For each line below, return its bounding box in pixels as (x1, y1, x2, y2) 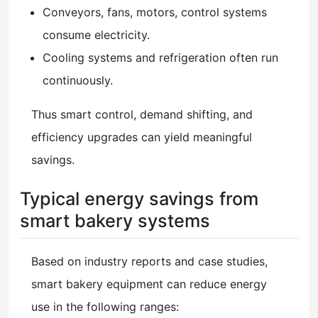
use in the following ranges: (31, 300, 179, 314)
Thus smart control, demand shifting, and (31, 107, 253, 122)
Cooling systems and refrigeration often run (43, 50, 278, 65)
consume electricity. (43, 28, 150, 43)
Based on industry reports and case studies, (31, 254, 268, 269)
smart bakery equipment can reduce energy (31, 277, 267, 292)
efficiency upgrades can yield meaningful (31, 130, 252, 145)
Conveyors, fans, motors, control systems (43, 5, 267, 20)
